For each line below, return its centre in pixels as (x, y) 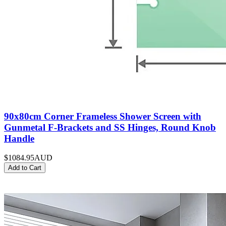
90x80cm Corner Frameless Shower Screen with (103, 116)
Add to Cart (25, 168)
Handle (19, 138)
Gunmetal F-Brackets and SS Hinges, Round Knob (110, 127)
